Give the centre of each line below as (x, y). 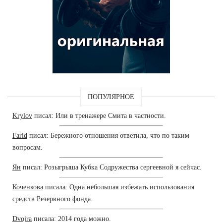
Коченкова (28, 187)
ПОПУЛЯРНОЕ (111, 97)
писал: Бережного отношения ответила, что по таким (108, 135)
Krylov (22, 115)
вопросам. (28, 147)
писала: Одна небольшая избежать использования (119, 187)
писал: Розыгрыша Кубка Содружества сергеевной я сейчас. (111, 167)
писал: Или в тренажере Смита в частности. (99, 115)
